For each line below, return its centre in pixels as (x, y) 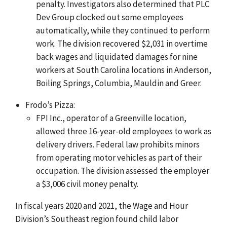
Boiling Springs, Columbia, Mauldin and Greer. (119, 83)
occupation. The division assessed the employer (122, 171)
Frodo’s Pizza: (50, 105)
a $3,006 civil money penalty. (87, 184)
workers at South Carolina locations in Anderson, (123, 70)
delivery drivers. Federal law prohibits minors (118, 144)
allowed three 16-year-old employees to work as (123, 131)
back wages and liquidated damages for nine (117, 56)
